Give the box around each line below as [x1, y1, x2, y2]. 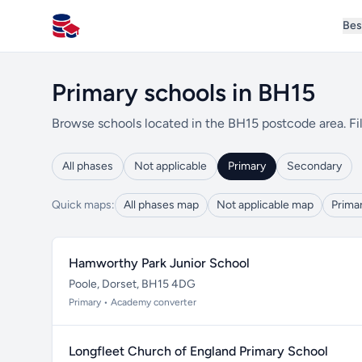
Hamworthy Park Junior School [69, 255, 250, 271]
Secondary [287, 159, 342, 173]
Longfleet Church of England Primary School [69, 343, 328, 359]
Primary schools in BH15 [52, 78, 315, 107]
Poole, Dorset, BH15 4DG [69, 277, 196, 291]
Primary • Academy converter [69, 297, 196, 308]
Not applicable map [217, 198, 314, 212]
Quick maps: [52, 198, 115, 212]
